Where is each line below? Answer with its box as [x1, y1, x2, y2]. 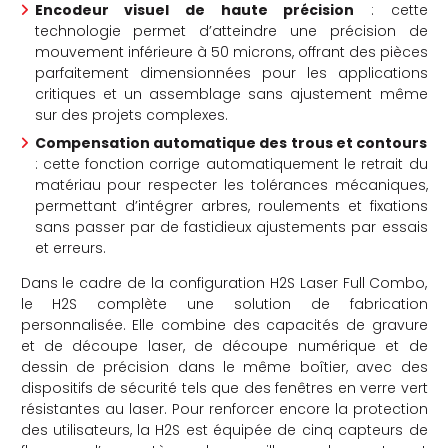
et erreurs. [34, 237, 106, 258]
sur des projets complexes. [34, 104, 228, 125]
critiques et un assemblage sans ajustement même [34, 83, 428, 104]
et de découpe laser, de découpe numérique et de [20, 335, 428, 356]
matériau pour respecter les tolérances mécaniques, [34, 174, 428, 195]
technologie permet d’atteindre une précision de [34, 20, 428, 41]
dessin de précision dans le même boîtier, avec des [20, 356, 428, 377]
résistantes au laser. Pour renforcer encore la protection [20, 398, 428, 419]
